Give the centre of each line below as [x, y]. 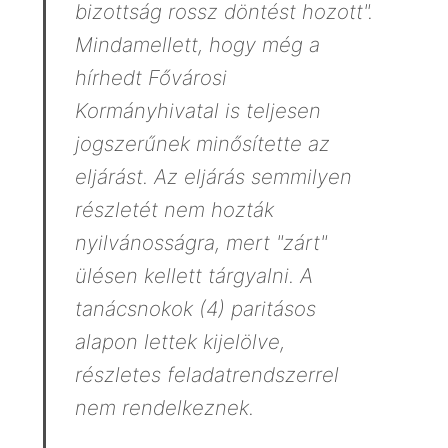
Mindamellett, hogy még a [197, 45]
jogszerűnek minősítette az [202, 144]
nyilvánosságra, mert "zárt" [200, 243]
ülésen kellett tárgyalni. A [193, 276]
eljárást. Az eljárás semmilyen [213, 177]
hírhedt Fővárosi [150, 78]
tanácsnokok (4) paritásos [195, 309]
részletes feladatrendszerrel [206, 375]
